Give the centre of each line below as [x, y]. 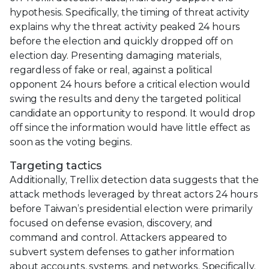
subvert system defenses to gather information [122, 252]
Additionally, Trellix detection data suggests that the [134, 180]
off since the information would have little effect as [130, 127]
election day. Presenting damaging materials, [116, 55]
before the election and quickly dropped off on [121, 41]
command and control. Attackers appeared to [119, 237]
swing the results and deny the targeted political [126, 98]
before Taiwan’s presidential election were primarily [131, 208]
